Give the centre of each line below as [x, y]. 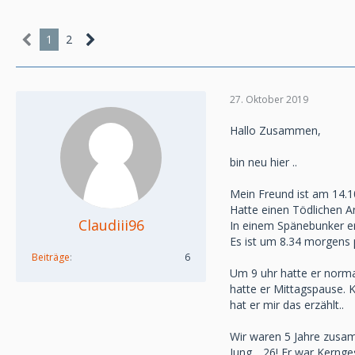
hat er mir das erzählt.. [287, 305]
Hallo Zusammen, [275, 130]
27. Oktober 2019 [269, 99]
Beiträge [51, 257]
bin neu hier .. [263, 162]
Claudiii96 [111, 225]
